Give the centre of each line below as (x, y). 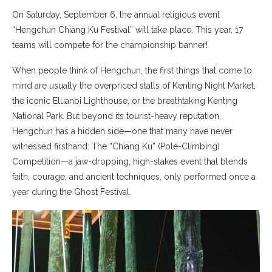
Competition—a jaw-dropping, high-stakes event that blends (130, 161)
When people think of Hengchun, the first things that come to (132, 70)
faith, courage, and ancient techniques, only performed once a (134, 176)
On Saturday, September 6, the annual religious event (116, 14)
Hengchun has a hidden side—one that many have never (122, 131)
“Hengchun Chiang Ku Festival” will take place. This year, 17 (127, 29)
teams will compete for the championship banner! (110, 45)
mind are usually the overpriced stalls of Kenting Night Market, (134, 85)
